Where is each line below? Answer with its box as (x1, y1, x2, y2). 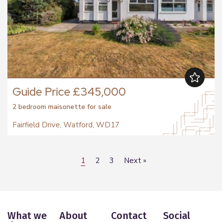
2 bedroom (12, 102, 48, 111)
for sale (87, 102, 111, 111)
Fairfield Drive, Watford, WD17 (12, 119, 119, 130)
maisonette (48, 102, 85, 111)
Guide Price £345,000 (12, 84, 126, 99)
